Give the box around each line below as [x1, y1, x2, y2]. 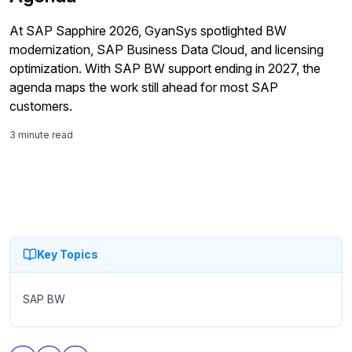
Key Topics [37, 247, 98, 261]
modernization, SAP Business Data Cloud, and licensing [9, 41, 324, 57]
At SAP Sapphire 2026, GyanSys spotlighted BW [9, 22, 287, 38]
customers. [9, 97, 72, 114]
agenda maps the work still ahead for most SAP [9, 79, 278, 95]
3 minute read [9, 128, 73, 141]
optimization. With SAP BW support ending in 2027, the [9, 60, 321, 76]
